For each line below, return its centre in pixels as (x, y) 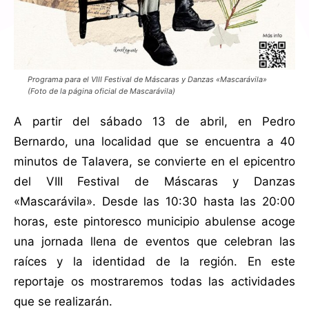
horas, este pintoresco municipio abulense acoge (154, 222)
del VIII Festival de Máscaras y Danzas (154, 182)
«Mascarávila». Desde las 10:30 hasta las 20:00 (154, 202)
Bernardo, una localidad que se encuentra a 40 (154, 142)
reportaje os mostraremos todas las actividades (154, 282)
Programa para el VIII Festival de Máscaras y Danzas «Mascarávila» (147, 80)
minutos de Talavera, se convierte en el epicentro (154, 162)
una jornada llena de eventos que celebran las (154, 242)
